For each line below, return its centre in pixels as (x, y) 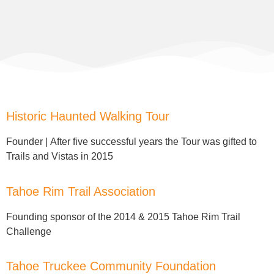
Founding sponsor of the (60, 217)
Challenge (29, 231)
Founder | (28, 141)
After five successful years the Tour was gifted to (154, 141)
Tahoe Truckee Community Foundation (111, 266)
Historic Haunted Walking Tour (88, 116)
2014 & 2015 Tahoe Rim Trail (177, 217)
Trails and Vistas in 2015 (60, 156)
